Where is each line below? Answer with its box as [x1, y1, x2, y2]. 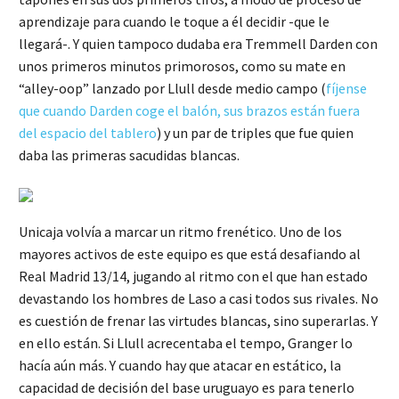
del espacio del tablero [19, 124, 157, 142]
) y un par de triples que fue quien [157, 124, 354, 142]
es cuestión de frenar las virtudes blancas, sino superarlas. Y [19, 311, 378, 330]
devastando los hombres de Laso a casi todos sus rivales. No [19, 289, 379, 307]
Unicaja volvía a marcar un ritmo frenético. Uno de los [19, 222, 342, 240]
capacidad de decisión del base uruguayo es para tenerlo [19, 378, 354, 396]
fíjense [326, 79, 367, 98]
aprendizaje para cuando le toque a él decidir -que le [19, 12, 330, 31]
